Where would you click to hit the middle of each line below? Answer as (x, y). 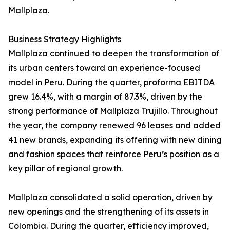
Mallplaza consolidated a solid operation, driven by (110, 197)
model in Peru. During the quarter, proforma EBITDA (111, 82)
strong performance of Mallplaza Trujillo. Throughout (113, 111)
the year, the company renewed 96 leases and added (114, 126)
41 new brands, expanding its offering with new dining (115, 140)
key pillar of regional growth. (65, 169)
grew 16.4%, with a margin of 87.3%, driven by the (105, 97)
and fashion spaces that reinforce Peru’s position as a (114, 154)
